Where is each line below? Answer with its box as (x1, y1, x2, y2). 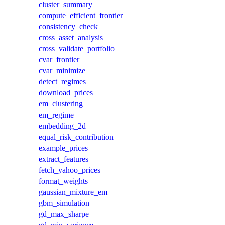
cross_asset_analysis (39, 33, 103, 42)
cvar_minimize (39, 66, 85, 75)
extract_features (39, 154, 88, 163)
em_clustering (39, 99, 83, 108)
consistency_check (39, 22, 98, 31)
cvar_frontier (39, 55, 79, 64)
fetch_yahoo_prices (39, 165, 100, 174)
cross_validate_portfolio (39, 44, 115, 53)
